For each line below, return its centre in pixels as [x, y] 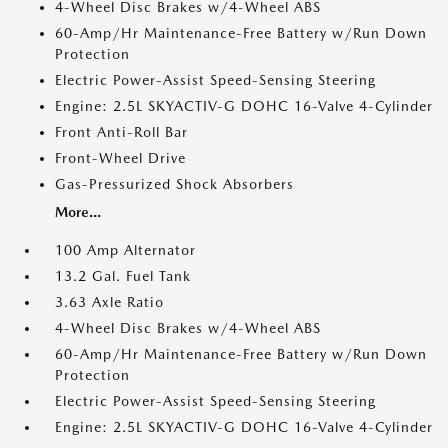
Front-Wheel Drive [120, 158]
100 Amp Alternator [125, 250]
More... [78, 212]
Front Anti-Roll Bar [121, 132]
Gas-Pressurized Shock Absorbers [174, 184]
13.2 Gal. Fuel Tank [123, 276]
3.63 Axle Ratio [109, 302]
